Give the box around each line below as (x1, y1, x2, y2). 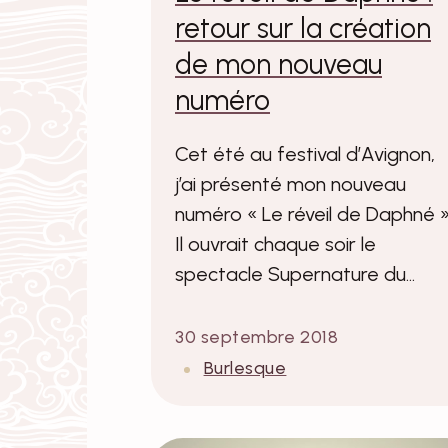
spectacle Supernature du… (175, 262, 415, 287)
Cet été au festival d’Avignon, (175, 142, 435, 167)
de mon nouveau (175, 47, 382, 82)
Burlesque (203, 357, 287, 380)
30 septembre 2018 (175, 326, 339, 349)
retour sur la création (175, 11, 431, 46)
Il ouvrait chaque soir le (175, 232, 376, 257)
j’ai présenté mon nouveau (175, 172, 406, 197)
